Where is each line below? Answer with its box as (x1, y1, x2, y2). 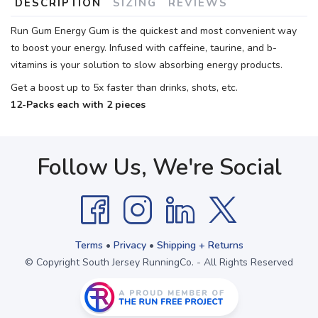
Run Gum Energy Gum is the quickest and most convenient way (11, 24, 297, 38)
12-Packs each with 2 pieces (11, 98, 146, 112)
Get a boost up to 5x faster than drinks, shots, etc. (11, 81, 238, 95)
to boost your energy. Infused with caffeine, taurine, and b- (11, 41, 277, 55)
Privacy (113, 238, 146, 253)
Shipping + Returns (156, 238, 243, 253)
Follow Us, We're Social (36, 152, 282, 183)
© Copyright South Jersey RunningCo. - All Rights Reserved (25, 256, 293, 270)
